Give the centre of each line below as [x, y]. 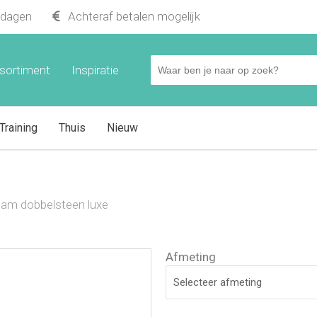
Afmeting [191, 257]
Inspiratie [95, 70]
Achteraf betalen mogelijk [133, 16]
